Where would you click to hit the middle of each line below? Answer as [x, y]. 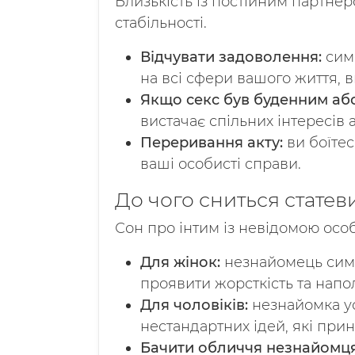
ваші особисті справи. [221, 164]
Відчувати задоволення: [231, 57]
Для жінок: [180, 262]
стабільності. [161, 23]
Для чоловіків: [194, 305]
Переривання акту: [212, 143]
